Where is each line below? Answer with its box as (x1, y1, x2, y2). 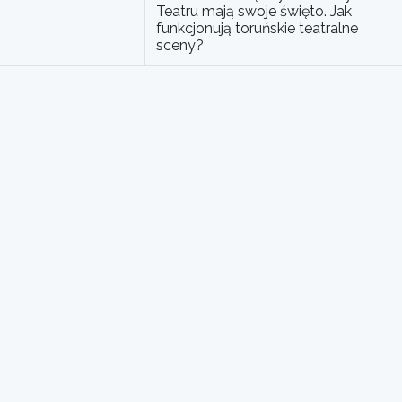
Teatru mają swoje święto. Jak (156, 3, 352, 21)
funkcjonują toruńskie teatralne (156, 20, 358, 38)
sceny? (156, 37, 204, 55)
